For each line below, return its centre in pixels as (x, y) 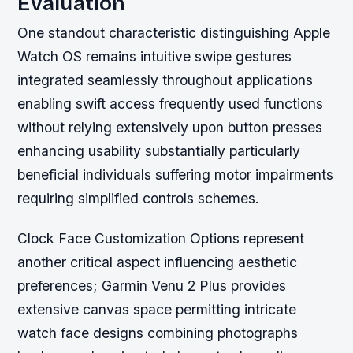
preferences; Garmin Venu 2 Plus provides (152, 285)
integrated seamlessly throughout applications (165, 80)
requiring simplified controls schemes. (139, 198)
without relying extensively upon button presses (170, 127)
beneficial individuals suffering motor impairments (176, 174)
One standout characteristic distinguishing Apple (174, 32)
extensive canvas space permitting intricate (157, 309)
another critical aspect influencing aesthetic (158, 262)
